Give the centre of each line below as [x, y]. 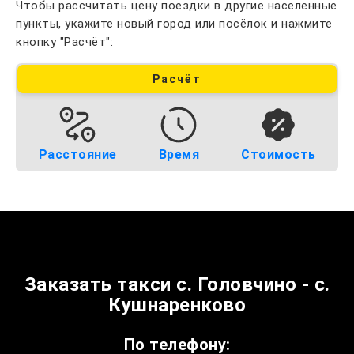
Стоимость [279, 154]
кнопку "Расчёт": [64, 42]
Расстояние [77, 154]
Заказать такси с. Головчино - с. [177, 284]
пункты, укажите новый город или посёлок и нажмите [174, 24]
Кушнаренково [177, 305]
